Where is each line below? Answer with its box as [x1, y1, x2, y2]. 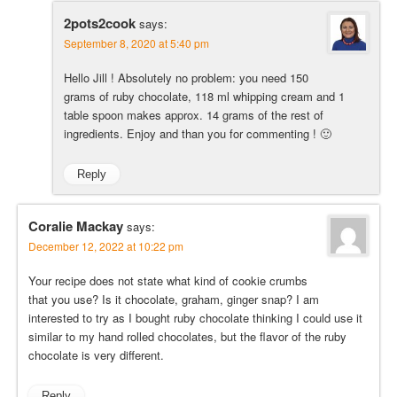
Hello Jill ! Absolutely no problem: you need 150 [64, 69, 308, 87]
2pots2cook [64, 13, 136, 34]
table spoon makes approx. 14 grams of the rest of [64, 106, 323, 124]
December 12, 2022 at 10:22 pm [28, 238, 183, 254]
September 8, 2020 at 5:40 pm [64, 35, 209, 51]
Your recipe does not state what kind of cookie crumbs [28, 272, 307, 290]
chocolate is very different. [28, 346, 164, 364]
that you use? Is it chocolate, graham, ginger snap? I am [28, 291, 319, 308]
